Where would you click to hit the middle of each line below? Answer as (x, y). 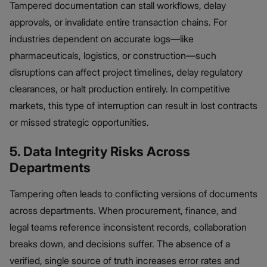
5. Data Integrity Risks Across (100, 151)
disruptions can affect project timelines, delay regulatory (126, 72)
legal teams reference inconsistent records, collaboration (128, 227)
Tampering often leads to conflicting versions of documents (133, 193)
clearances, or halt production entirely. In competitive (120, 89)
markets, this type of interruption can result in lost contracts (133, 105)
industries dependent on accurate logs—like (102, 38)
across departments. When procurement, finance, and (123, 210)
